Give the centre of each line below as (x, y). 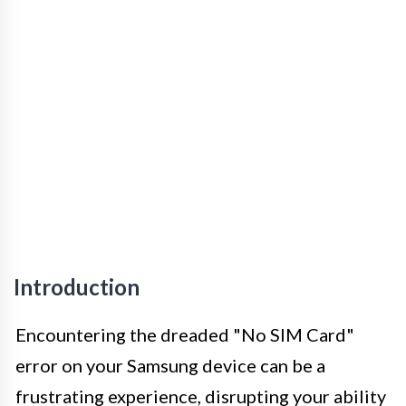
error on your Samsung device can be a (170, 365)
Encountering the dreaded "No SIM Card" (185, 334)
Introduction (77, 286)
